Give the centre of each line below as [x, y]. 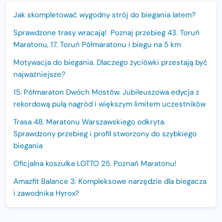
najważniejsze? [39, 75]
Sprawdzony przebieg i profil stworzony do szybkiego [105, 134]
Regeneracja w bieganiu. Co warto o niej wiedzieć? [101, 211]
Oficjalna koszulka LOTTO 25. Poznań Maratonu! [95, 164]
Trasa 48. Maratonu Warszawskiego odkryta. [89, 122]
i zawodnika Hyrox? [46, 194]
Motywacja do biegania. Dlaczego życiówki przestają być [111, 63]
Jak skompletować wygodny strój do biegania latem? [105, 15]
